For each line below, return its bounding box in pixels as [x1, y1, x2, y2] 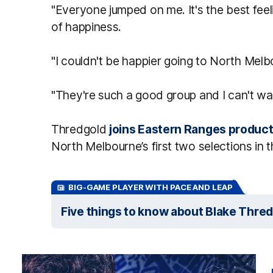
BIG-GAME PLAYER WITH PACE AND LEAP [68, 182, 233, 192]
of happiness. [51, 19, 122, 34]
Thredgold [51, 122, 109, 136]
